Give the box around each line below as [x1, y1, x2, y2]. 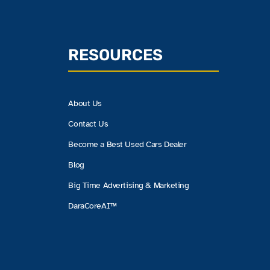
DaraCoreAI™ [68, 200, 117, 211]
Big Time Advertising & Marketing [68, 180, 189, 190]
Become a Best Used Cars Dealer [68, 139, 187, 149]
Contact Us [68, 118, 108, 129]
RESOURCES [68, 46, 163, 64]
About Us [68, 98, 102, 108]
